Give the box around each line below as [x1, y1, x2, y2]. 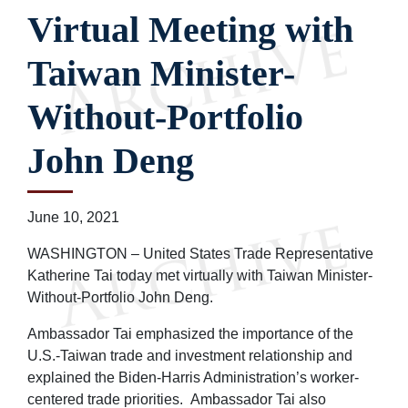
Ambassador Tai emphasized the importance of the [27, 325, 353, 342]
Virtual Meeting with [27, 8, 353, 50]
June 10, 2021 [27, 209, 119, 225]
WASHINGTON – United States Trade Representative [27, 245, 373, 261]
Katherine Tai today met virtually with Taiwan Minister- [27, 267, 372, 283]
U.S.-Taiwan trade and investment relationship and [27, 347, 352, 363]
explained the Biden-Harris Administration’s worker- [27, 369, 359, 385]
